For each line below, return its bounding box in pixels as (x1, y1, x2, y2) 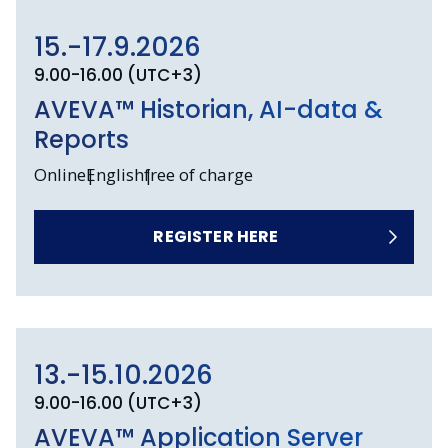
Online (33, 163, 86, 187)
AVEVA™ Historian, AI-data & (33, 93, 383, 127)
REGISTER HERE (153, 225, 279, 249)
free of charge (143, 163, 253, 187)
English (85, 163, 144, 187)
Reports (33, 123, 129, 157)
